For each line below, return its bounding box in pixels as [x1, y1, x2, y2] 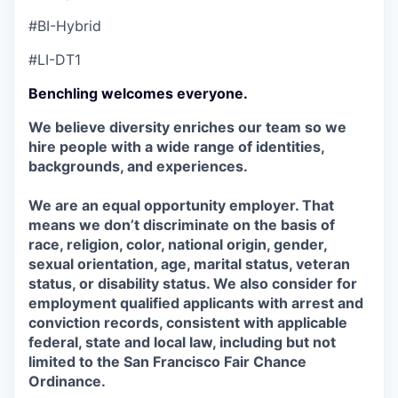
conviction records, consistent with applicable [28, 314, 347, 331]
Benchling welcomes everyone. [28, 84, 248, 102]
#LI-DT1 [28, 51, 81, 68]
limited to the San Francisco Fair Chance [28, 353, 306, 370]
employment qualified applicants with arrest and [28, 294, 363, 312]
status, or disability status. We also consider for [28, 275, 357, 292]
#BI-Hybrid [28, 17, 101, 35]
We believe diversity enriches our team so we [28, 118, 346, 136]
